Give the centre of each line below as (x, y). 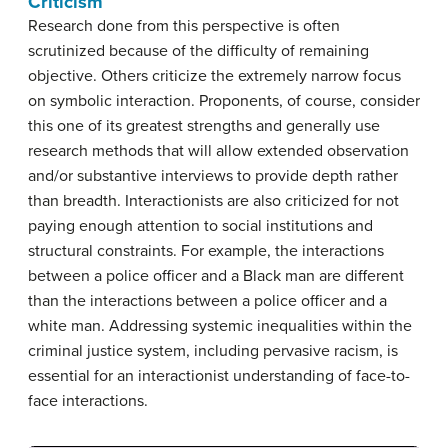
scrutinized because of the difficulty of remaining (198, 50)
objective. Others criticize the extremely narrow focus (214, 75)
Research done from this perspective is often (184, 25)
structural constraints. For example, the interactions (206, 250)
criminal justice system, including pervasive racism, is (213, 350)
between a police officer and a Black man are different (216, 275)
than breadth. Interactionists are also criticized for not (213, 200)
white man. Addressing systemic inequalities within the (220, 325)
